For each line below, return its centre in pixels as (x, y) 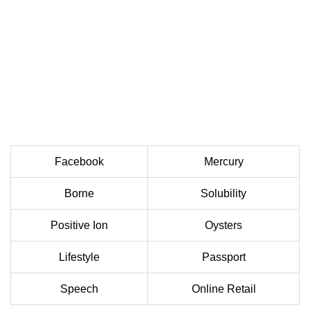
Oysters (224, 226)
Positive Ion (79, 226)
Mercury (224, 162)
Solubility (224, 194)
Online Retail (224, 289)
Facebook (79, 162)
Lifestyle (79, 257)
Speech (79, 289)
